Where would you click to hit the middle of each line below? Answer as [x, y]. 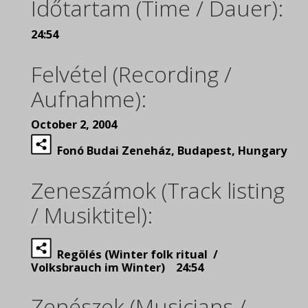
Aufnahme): [89, 99]
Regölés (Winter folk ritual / [135, 254]
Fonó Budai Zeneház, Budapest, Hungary [169, 151]
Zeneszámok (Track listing [158, 190]
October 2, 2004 [74, 124]
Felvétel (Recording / [131, 74]
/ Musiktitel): [92, 215]
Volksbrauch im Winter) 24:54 [117, 267]
